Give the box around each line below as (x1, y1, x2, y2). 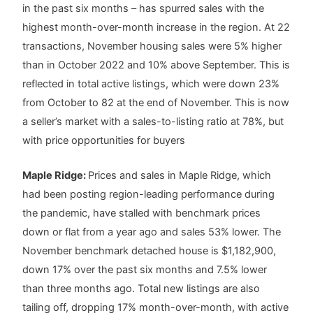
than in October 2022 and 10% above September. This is (22, 58, 291, 71)
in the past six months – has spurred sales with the (22, 1, 265, 15)
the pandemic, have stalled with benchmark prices (22, 207, 261, 220)
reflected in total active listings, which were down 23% (22, 77, 280, 90)
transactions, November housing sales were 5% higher (22, 39, 282, 52)
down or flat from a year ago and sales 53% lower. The (22, 226, 282, 239)
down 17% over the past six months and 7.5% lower (22, 263, 268, 277)
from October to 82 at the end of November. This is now (22, 96, 290, 109)
